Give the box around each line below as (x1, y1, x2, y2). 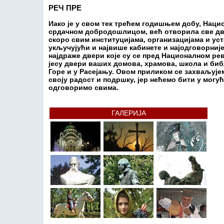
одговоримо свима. (48, 83, 118, 91)
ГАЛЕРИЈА (111, 109, 146, 117)
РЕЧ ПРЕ (48, 3, 81, 12)
